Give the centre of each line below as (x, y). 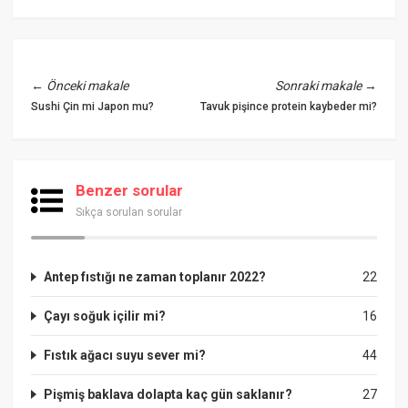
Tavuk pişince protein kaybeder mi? (288, 106)
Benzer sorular (130, 190)
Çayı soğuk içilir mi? (105, 316)
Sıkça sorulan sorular (129, 212)
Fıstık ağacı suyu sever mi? (125, 355)
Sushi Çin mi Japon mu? (93, 106)
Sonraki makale (318, 85)
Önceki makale (88, 85)
